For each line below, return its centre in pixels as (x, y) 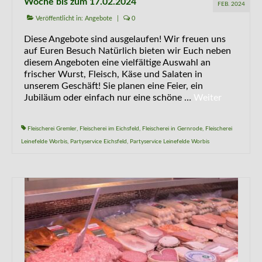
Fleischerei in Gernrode (172, 129)
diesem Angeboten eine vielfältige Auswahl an (117, 63)
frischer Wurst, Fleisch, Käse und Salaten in (113, 74)
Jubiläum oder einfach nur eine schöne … (109, 98)
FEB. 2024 (231, 4)
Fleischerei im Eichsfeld (109, 129)
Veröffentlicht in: (59, 18)
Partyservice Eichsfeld (99, 142)
